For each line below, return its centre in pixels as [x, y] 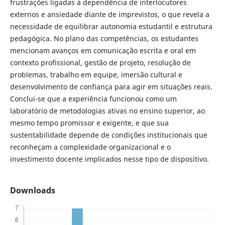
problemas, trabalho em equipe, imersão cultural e [96, 75]
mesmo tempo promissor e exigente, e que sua [89, 123]
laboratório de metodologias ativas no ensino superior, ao [107, 111]
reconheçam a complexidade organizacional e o [90, 147]
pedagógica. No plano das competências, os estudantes [104, 39]
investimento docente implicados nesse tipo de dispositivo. [109, 159]
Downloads [32, 191]
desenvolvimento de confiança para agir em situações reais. [111, 87]
